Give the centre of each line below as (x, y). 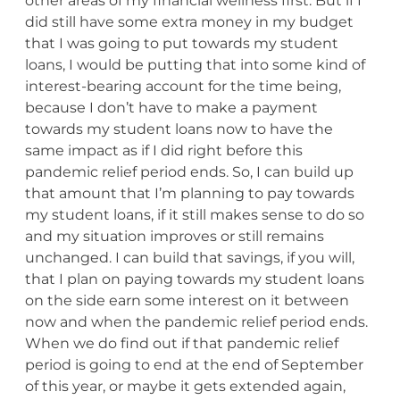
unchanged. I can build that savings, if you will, (189, 257)
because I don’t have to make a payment (171, 107)
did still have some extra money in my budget (189, 21)
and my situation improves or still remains (174, 236)
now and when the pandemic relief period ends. (196, 321)
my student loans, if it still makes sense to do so (194, 214)
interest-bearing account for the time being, (183, 86)
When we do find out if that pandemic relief (181, 343)
